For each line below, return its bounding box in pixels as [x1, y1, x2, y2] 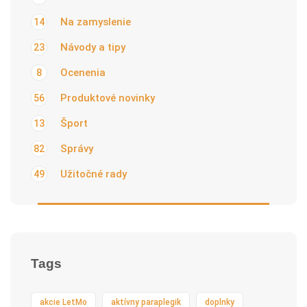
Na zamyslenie [60, 15, 131, 28]
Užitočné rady [60, 167, 127, 180]
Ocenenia [60, 66, 106, 79]
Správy [60, 142, 93, 155]
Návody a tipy [60, 40, 125, 53]
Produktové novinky [60, 91, 155, 104]
